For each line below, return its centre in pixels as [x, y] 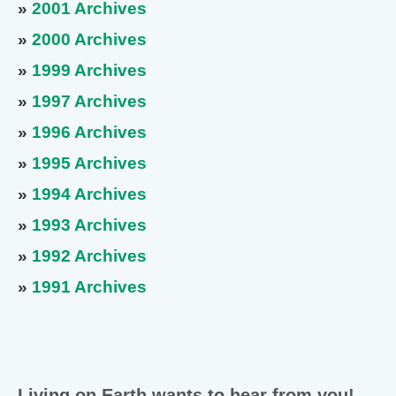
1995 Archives [89, 163]
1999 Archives [89, 70]
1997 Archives [89, 101]
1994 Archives [89, 194]
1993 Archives [89, 225]
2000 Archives [89, 39]
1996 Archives [89, 132]
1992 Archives [89, 256]
